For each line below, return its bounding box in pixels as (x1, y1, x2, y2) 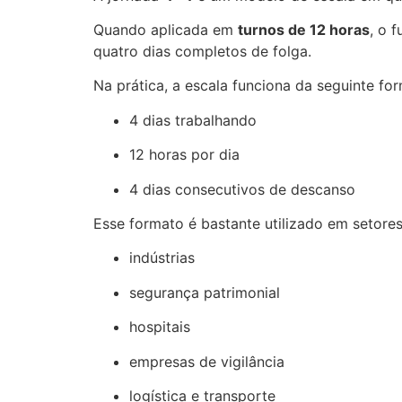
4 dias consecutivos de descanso (128, 179, 355, 198)
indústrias (128, 249, 195, 267)
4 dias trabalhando (128, 110, 257, 129)
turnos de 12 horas (237, 21, 370, 39)
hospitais (128, 318, 190, 336)
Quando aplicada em (92, 21, 238, 39)
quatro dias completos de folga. (92, 42, 311, 61)
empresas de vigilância (128, 352, 284, 371)
